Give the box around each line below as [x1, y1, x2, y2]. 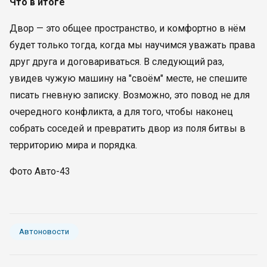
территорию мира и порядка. [10, 139, 137, 151]
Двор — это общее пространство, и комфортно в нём [10, 23, 246, 34]
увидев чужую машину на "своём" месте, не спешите [10, 73, 247, 84]
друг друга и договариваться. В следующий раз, [10, 56, 224, 67]
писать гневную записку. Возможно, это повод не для [10, 89, 250, 101]
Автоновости [19, 227, 69, 236]
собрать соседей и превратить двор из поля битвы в [10, 123, 246, 134]
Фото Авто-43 [10, 166, 70, 177]
